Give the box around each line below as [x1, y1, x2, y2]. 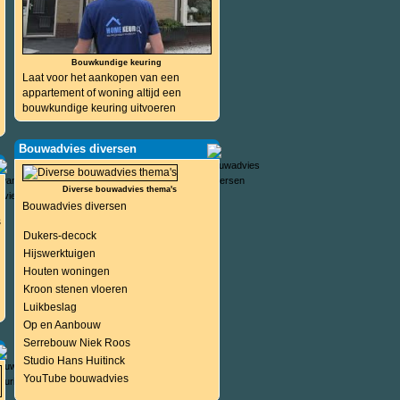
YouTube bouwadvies [22, 372, 129, 385]
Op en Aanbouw [22, 319, 101, 331]
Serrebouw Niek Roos [22, 337, 130, 349]
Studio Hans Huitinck [22, 354, 125, 367]
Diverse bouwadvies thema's [62, 185, 177, 194]
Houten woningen [22, 265, 110, 278]
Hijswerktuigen [22, 247, 96, 260]
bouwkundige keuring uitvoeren [21, 102, 176, 114]
